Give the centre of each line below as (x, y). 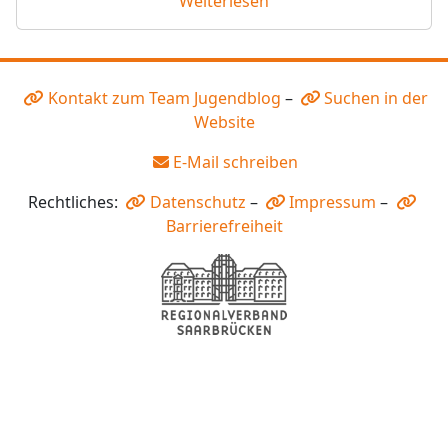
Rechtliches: (74, 202)
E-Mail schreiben (236, 162)
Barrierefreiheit (224, 226)
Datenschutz (197, 202)
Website (224, 122)
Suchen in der (376, 98)
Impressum (333, 202)
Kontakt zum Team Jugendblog (164, 98)
